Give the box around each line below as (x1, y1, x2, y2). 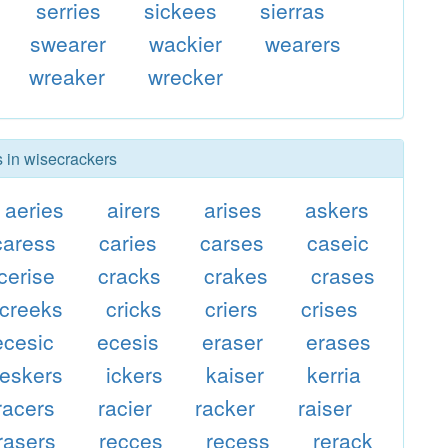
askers (304, 194, 369, 224)
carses (200, 227, 264, 257)
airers (107, 194, 162, 224)
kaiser (206, 359, 264, 389)
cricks (106, 293, 163, 323)
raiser (297, 392, 352, 422)
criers (205, 293, 258, 323)
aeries (5, 194, 65, 224)
